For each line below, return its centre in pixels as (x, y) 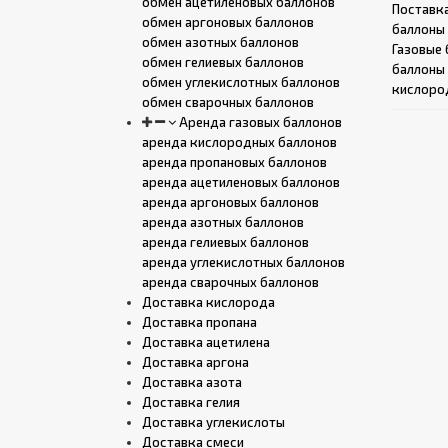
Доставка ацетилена (206, 342)
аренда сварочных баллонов (230, 282)
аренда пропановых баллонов (234, 162)
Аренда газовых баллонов (259, 122)
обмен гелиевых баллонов (223, 62)
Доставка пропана (199, 322)
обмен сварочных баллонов (228, 102)
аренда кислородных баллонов (239, 142)
